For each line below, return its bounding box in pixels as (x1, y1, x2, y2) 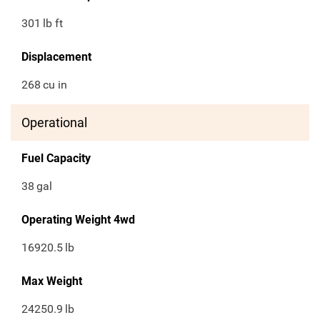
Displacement (21, 50, 91, 64)
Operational (21, 115, 87, 131)
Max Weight (21, 274, 82, 289)
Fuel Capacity (21, 151, 91, 166)
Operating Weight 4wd (21, 213, 135, 227)
